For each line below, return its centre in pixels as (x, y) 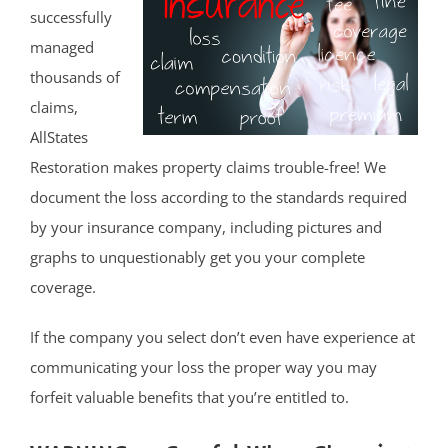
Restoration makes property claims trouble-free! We (208, 166)
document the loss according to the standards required (218, 196)
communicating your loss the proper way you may (203, 366)
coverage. (63, 286)
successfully (71, 16)
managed (62, 46)
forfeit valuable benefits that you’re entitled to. (189, 396)
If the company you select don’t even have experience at (222, 336)
